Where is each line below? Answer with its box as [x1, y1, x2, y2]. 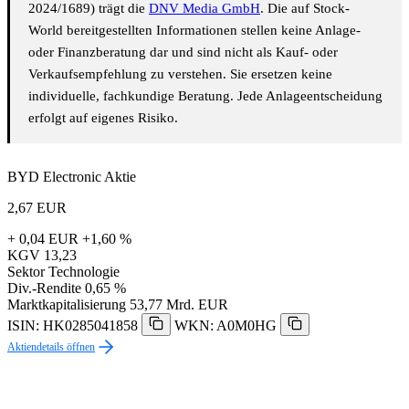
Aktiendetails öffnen [7, 341, 95, 354]
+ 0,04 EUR [7, 231, 79, 247]
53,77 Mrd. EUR [130, 297, 228, 313]
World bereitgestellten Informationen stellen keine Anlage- [28, 23, 361, 38]
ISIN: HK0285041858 [7, 318, 138, 334]
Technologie [48, 264, 120, 280]
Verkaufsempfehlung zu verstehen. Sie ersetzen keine [28, 67, 332, 82]
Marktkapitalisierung [7, 297, 126, 313]
